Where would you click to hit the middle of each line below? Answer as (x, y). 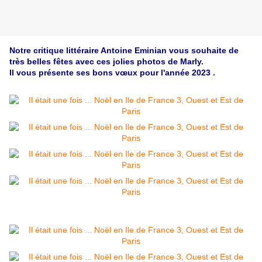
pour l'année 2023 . (176, 73)
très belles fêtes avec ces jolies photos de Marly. (106, 62)
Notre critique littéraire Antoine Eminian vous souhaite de (124, 51)
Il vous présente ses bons (62, 73)
